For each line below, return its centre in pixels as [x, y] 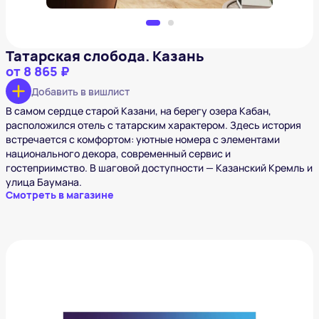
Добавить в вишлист [80, 91]
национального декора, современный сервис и [118, 154]
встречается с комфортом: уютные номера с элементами [143, 140]
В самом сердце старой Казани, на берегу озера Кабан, [138, 111]
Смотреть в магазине [60, 195]
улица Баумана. [44, 182]
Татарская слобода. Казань [105, 56]
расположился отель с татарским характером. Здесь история [153, 125]
